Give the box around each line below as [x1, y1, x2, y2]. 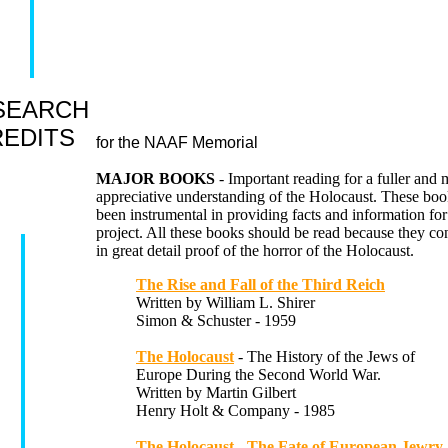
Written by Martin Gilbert [136, 384, 296, 401]
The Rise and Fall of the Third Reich [136, 276, 385, 293]
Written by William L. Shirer [136, 294, 315, 311]
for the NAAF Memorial [96, 134, 258, 151]
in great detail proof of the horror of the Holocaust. [96, 242, 414, 259]
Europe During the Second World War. [136, 366, 381, 383]
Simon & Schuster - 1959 [136, 312, 296, 329]
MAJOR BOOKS [96, 170, 215, 187]
